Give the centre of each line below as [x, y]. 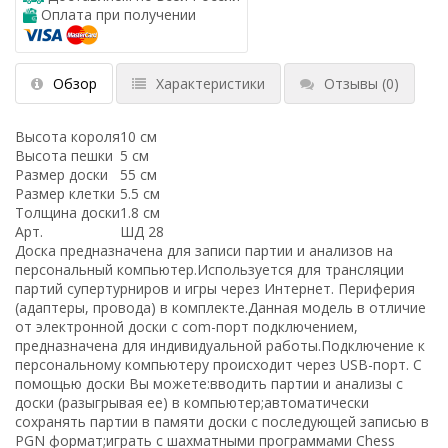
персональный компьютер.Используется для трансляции [209, 269]
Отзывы [351, 83]
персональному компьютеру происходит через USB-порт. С [218, 364]
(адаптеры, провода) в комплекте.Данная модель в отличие [220, 307]
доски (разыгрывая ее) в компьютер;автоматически [192, 402]
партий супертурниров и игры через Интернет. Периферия [215, 288]
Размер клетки [65, 193]
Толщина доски [67, 212]
